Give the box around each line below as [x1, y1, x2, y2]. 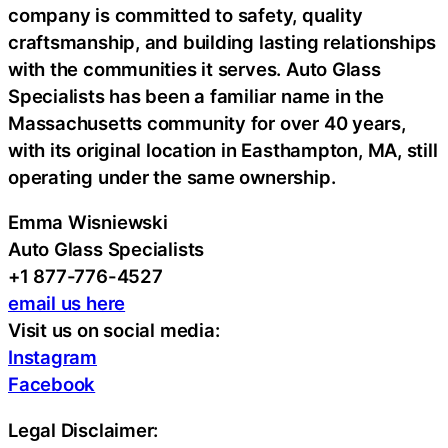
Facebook [8, 373, 96, 396]
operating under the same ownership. [8, 165, 336, 188]
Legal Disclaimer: [8, 418, 159, 441]
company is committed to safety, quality [8, 3, 363, 26]
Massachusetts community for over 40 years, [8, 111, 406, 134]
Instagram [8, 346, 98, 369]
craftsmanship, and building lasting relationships [8, 30, 437, 53]
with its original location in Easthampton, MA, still [8, 138, 438, 161]
